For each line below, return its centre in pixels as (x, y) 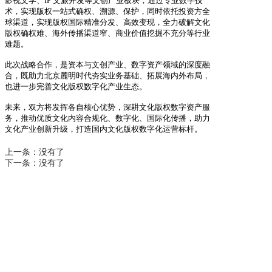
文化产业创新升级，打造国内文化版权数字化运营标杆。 (104, 129)
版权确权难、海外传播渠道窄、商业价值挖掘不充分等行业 (107, 33)
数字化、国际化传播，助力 (163, 118)
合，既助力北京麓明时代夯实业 (60, 75)
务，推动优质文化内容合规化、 (60, 118)
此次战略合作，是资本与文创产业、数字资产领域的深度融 (107, 64)
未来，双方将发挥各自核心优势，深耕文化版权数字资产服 (107, 107)
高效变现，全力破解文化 (167, 22)
